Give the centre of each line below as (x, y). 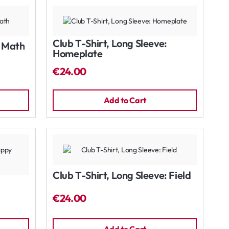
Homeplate (78, 53)
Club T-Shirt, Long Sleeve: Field (122, 175)
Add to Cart (125, 100)
